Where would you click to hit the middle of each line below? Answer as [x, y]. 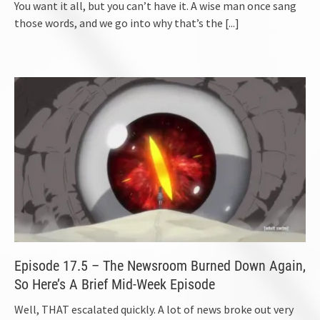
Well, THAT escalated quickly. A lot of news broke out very [154, 310]
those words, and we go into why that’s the [120, 22]
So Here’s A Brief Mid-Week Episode [115, 285]
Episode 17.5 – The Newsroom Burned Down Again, [160, 266]
